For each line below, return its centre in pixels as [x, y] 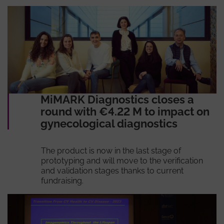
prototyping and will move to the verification [122, 160]
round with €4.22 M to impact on [125, 111]
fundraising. [62, 180]
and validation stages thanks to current [112, 170]
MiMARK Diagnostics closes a [117, 99]
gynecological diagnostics [109, 123]
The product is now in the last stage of [111, 150]
